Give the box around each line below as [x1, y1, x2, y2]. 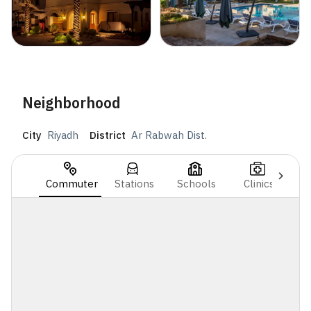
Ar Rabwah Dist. [131, 128, 207, 142]
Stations [114, 176, 154, 190]
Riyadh [47, 128, 78, 142]
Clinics [244, 176, 274, 190]
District [90, 128, 126, 142]
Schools [177, 176, 216, 190]
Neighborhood [22, 93, 121, 113]
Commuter [45, 176, 98, 190]
